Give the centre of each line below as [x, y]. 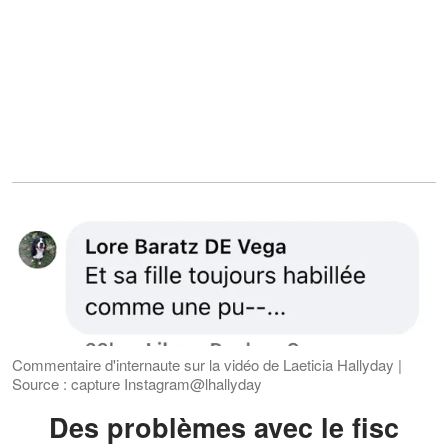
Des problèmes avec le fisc [234, 426]
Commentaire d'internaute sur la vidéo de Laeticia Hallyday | [207, 364]
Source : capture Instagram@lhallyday [137, 383]
